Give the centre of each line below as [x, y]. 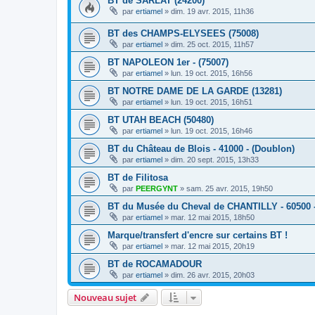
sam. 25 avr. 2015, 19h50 [230, 188]
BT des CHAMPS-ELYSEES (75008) [183, 33]
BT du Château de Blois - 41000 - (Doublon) [201, 148]
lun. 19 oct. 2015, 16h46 [212, 130]
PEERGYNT [157, 188]
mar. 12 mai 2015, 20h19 [213, 246]
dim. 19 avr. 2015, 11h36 [212, 12]
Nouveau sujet [105, 297]
